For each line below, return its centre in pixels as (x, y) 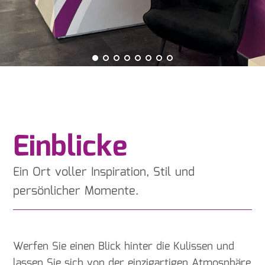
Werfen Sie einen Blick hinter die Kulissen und (124, 246)
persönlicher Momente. (76, 191)
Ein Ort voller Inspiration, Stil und (104, 172)
